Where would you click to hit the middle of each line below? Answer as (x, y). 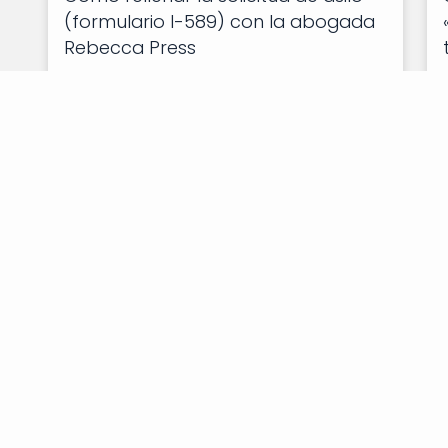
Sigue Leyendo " (128, 83)
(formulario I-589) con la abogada (220, 22)
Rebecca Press (130, 48)
